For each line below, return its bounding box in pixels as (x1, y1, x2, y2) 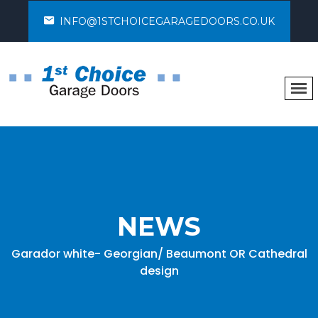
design (139, 263, 179, 279)
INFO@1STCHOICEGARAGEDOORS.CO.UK (59, 15, 275, 28)
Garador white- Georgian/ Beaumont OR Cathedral (11, 246, 307, 262)
